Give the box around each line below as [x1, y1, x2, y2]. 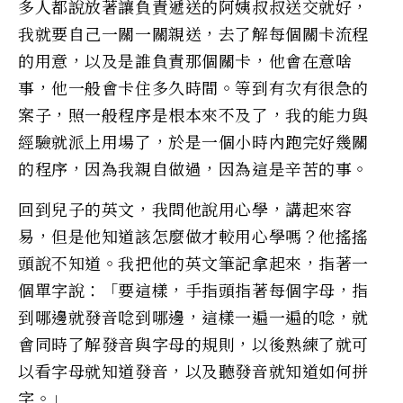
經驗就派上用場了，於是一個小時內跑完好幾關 [18, 129, 369, 153]
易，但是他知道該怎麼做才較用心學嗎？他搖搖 [18, 223, 369, 247]
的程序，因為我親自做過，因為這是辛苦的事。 [18, 156, 369, 180]
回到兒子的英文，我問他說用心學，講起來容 [18, 196, 353, 220]
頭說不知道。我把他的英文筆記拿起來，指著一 [18, 250, 369, 274]
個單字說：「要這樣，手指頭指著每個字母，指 [18, 277, 369, 301]
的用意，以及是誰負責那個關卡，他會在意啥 [18, 48, 353, 72]
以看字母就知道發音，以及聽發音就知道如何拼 [18, 358, 369, 382]
